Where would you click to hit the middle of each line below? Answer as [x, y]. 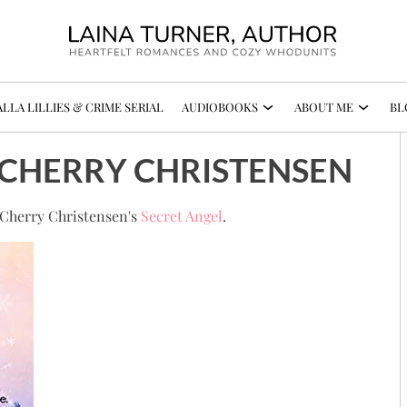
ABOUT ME [324, 107]
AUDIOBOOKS [220, 107]
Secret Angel [182, 216]
